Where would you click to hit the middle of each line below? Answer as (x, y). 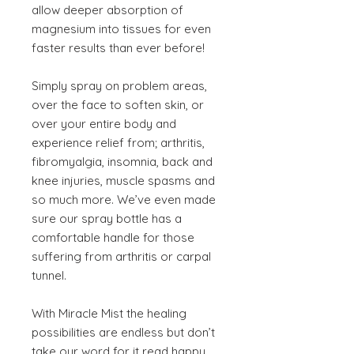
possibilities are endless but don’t (123, 332)
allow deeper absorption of (107, 10)
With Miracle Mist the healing (109, 313)
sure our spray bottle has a (107, 218)
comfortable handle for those (113, 237)
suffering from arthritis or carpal (121, 256)
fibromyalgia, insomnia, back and (122, 162)
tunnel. (49, 275)
